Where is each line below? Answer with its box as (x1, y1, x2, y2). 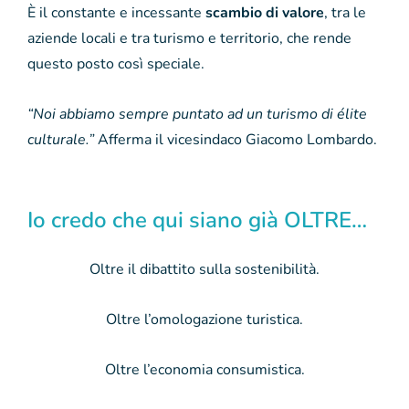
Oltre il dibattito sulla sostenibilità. (89, 258, 320, 279)
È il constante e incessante (27, 2, 205, 23)
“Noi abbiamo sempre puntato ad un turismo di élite (27, 103, 367, 124)
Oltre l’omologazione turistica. (106, 309, 303, 330)
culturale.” (27, 129, 94, 150)
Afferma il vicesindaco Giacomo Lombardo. (94, 129, 377, 150)
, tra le (324, 2, 366, 23)
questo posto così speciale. (27, 53, 204, 74)
